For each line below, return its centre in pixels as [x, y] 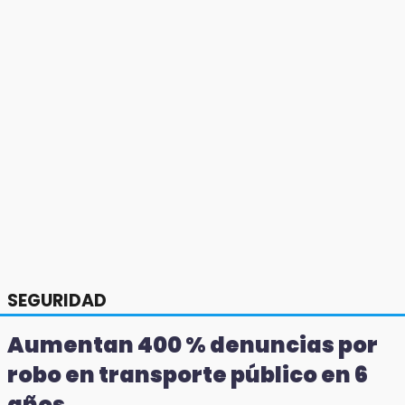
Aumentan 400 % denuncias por [193, 345]
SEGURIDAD [57, 301]
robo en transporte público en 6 [188, 375]
